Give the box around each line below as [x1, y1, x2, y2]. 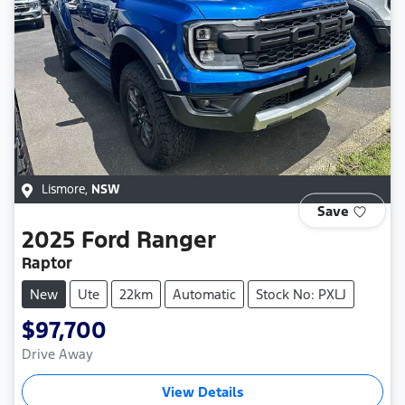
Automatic [173, 286, 236, 304]
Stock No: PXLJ [256, 286, 346, 304]
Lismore [42, 182, 85, 198]
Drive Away [22, 345, 93, 363]
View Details [161, 383, 244, 401]
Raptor [22, 253, 72, 274]
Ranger [137, 225, 216, 255]
